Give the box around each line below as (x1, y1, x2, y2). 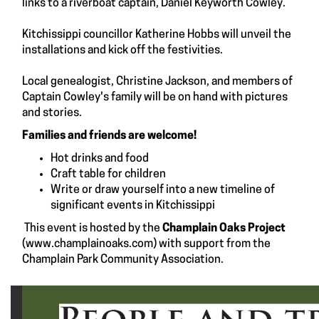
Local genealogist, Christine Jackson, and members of (22, 75, 293, 88)
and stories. (22, 107, 82, 119)
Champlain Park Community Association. (22, 253, 224, 266)
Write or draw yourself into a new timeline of (51, 184, 275, 196)
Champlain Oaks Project (162, 222, 286, 234)
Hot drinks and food (51, 152, 149, 164)
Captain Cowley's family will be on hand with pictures (22, 91, 288, 103)
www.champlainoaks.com (26, 238, 153, 250)
